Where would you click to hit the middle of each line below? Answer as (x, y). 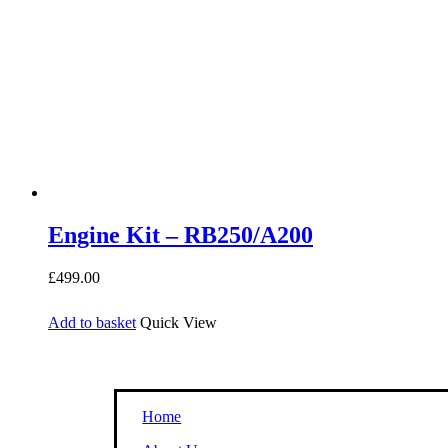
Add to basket (92, 323)
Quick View (178, 323)
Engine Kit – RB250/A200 (180, 234)
